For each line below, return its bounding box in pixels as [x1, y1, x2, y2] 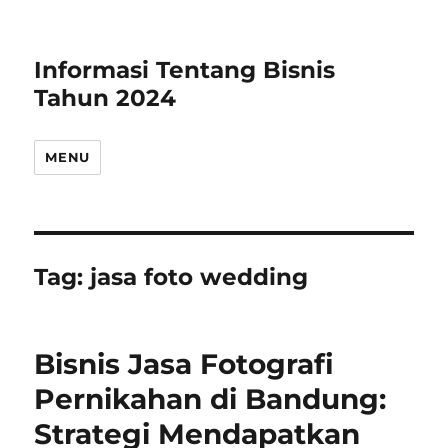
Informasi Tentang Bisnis [34, 56, 336, 84]
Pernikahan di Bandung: [34, 382, 387, 416]
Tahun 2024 [34, 84, 177, 112]
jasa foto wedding [90, 263, 309, 291]
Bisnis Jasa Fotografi [34, 347, 335, 381]
